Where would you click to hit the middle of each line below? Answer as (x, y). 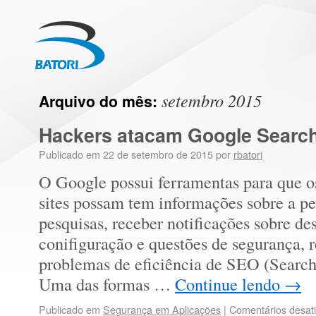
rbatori (248, 154)
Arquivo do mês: (100, 101)
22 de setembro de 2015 (158, 154)
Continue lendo (230, 284)
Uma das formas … (107, 284)
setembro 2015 (212, 101)
